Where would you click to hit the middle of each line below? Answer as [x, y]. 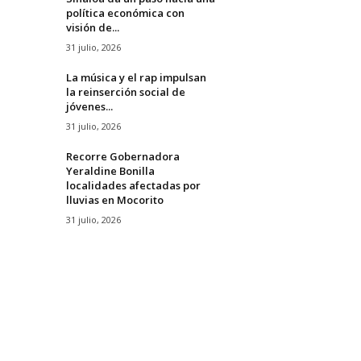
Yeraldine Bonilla [110, 170]
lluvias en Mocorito [114, 199]
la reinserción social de [125, 91]
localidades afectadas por [133, 185]
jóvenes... [89, 106]
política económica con [125, 12]
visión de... [92, 27]
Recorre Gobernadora [122, 156]
